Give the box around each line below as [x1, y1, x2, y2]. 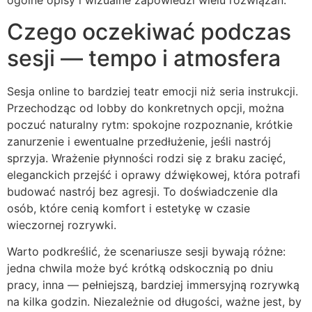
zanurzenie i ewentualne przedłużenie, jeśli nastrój [7, 134, 271, 148]
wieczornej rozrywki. [7, 217, 116, 232]
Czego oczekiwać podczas [7, 17, 291, 45]
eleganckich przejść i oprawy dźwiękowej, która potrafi [7, 167, 300, 182]
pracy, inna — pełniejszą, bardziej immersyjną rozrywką [7, 277, 299, 292]
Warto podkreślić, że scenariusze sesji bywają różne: [7, 244, 286, 258]
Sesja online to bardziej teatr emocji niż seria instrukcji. [7, 84, 298, 98]
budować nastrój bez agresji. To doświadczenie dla [7, 184, 278, 198]
